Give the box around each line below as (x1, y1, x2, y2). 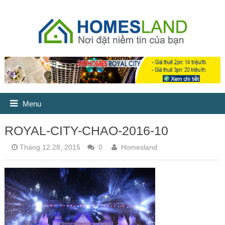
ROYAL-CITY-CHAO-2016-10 (4, 123, 168, 138)
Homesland (121, 143, 157, 151)
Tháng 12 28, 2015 (19, 143, 80, 151)
